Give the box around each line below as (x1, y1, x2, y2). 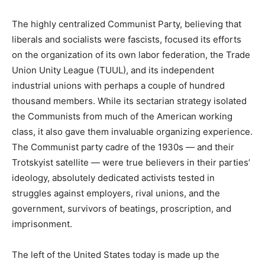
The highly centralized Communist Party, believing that (12, 18, 241, 30)
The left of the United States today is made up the (12, 249, 219, 261)
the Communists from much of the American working (12, 111, 232, 122)
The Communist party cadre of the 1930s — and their (12, 141, 234, 153)
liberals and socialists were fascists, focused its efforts (12, 34, 241, 46)
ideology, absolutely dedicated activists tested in (12, 172, 215, 184)
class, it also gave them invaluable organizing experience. (12, 126, 253, 138)
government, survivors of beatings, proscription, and (12, 203, 231, 215)
